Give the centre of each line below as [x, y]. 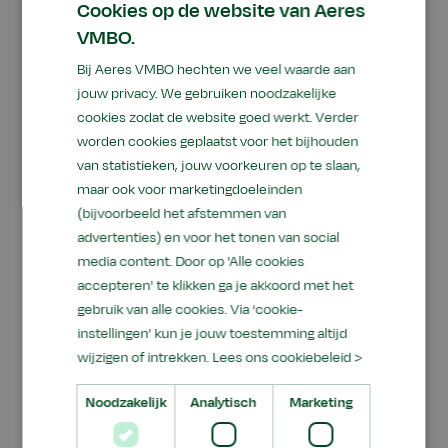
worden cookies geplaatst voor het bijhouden [218, 141]
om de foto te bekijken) [307, 91]
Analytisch [223, 402]
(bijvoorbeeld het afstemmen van [182, 213]
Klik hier [190, 91]
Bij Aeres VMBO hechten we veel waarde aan [216, 69]
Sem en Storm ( [101, 91]
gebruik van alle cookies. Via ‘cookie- [190, 309]
